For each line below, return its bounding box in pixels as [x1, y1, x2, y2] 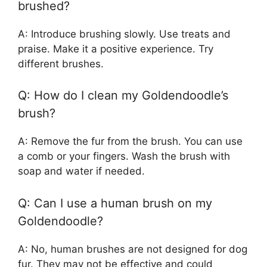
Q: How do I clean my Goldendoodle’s [18, 88, 228, 103]
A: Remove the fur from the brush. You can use [18, 135, 243, 148]
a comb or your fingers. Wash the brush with [18, 150, 230, 163]
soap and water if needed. [18, 165, 145, 178]
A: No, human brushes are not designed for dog [18, 243, 247, 255]
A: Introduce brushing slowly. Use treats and [18, 27, 231, 40]
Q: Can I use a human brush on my [18, 195, 212, 210]
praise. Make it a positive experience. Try [18, 42, 213, 55]
